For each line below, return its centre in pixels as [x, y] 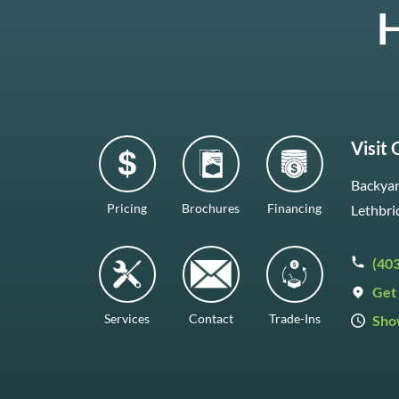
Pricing [127, 208]
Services [127, 318]
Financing [295, 208]
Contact [211, 318]
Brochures [211, 208]
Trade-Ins [294, 318]
